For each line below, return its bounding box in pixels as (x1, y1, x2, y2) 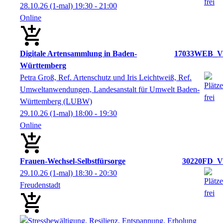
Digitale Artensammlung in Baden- (20, 49, 137, 58)
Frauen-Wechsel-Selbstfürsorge (20, 156, 125, 165)
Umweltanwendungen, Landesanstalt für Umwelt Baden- (20, 85, 200, 94)
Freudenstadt (20, 180, 60, 189)
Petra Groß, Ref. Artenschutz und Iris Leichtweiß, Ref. (20, 73, 192, 82)
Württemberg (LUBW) (20, 97, 92, 106)
